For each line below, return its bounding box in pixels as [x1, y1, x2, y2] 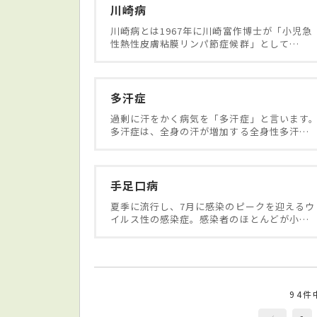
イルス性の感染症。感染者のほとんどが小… [110, 212, 309, 226]
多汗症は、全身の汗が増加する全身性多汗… [110, 124, 309, 138]
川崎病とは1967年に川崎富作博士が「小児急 [110, 23, 312, 38]
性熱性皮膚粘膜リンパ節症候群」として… [110, 36, 299, 50]
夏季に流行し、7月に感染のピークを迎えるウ [110, 199, 315, 213]
